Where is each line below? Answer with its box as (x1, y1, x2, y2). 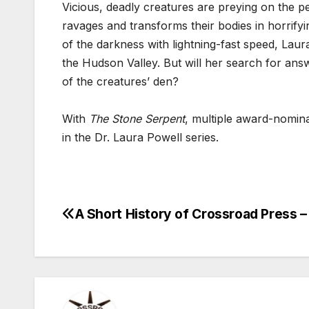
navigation (61, 235, 173, 262)
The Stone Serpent (86, 112, 185, 126)
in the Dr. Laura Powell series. (62, 130, 219, 145)
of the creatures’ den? (62, 74, 179, 89)
